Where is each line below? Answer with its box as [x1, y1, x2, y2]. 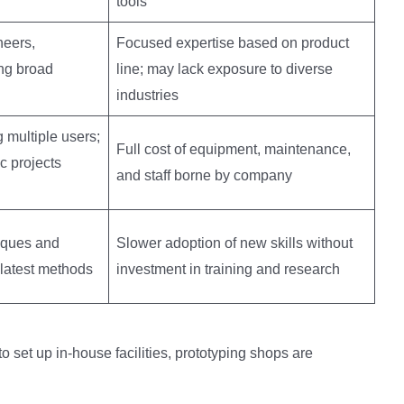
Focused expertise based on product [116, 35, 349, 50]
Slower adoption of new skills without [116, 235, 353, 251]
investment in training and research [116, 262, 340, 277]
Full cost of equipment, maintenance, [116, 142, 351, 157]
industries [116, 87, 179, 103]
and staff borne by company [116, 168, 292, 183]
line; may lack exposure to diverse [116, 61, 333, 77]
